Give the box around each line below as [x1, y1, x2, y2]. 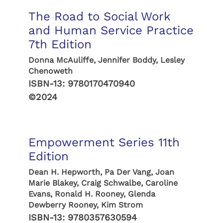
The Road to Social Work [28, 9, 170, 23]
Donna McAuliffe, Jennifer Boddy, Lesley [28, 55, 185, 65]
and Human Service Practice [28, 23, 194, 37]
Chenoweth [28, 66, 73, 76]
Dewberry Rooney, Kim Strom [28, 200, 143, 210]
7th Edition [28, 37, 92, 51]
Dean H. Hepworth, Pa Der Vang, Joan [28, 167, 174, 177]
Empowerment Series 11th [28, 135, 180, 149]
